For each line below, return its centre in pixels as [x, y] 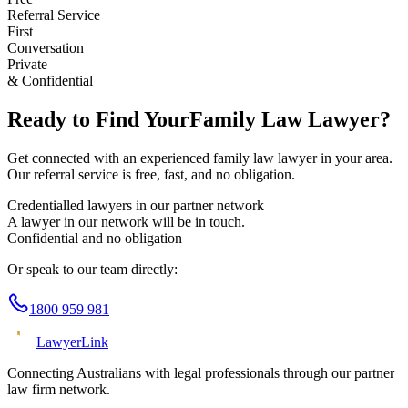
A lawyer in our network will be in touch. [126, 221]
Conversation [46, 47]
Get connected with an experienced [110, 158]
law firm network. [59, 389]
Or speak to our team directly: [92, 269]
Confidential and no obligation [95, 238]
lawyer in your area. [333, 158]
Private [27, 64]
